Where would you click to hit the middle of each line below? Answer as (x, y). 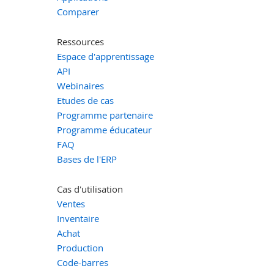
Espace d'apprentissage (105, 56)
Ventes (71, 203)
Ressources (80, 41)
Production (80, 247)
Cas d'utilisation (90, 189)
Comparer (78, 11)
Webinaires (80, 85)
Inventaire (78, 218)
